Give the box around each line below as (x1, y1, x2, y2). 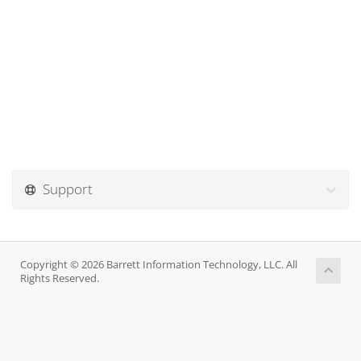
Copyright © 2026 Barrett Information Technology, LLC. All (20, 258, 297, 272)
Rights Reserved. (20, 272, 99, 285)
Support (36, 180, 93, 198)
